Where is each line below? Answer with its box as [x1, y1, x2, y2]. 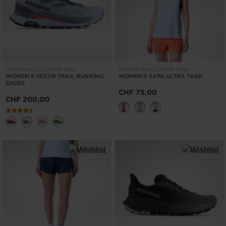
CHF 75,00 [119, 87, 157, 98]
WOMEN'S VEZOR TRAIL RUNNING [6, 72, 104, 81]
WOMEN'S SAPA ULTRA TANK [119, 72, 203, 81]
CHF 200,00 [6, 94, 49, 105]
